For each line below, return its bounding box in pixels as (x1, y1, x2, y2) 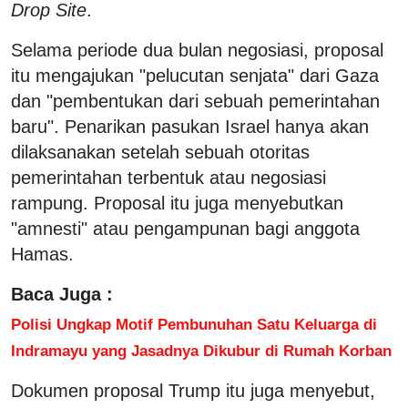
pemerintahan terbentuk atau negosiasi (11, 167, 326, 188)
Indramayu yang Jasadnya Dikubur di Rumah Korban (11, 341, 392, 360)
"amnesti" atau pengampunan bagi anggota (11, 218, 360, 239)
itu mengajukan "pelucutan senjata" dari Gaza (11, 65, 379, 86)
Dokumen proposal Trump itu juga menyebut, (11, 380, 375, 401)
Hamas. (11, 243, 74, 264)
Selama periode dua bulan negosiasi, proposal (11, 39, 383, 60)
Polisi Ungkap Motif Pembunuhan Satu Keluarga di (11, 314, 377, 333)
